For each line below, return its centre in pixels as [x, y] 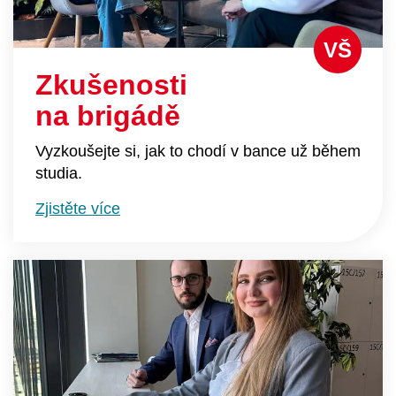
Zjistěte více [78, 209]
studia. [59, 173]
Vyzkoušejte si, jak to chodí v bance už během [198, 151]
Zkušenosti [111, 85]
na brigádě [108, 116]
